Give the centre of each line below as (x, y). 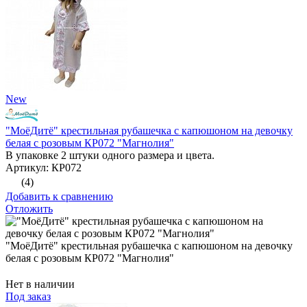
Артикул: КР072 (44, 168)
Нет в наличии (40, 284)
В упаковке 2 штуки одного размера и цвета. (110, 156)
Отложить (29, 209)
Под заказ (28, 297)
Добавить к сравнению (59, 197)
